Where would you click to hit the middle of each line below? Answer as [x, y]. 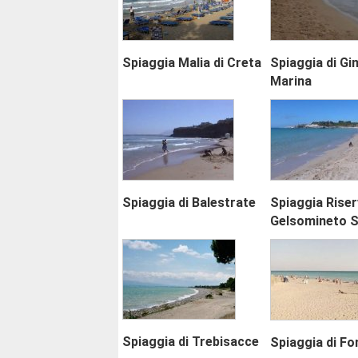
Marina [290, 82]
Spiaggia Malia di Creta [192, 63]
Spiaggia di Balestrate [189, 203]
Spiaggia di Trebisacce [191, 342]
